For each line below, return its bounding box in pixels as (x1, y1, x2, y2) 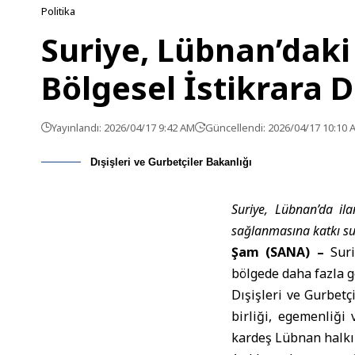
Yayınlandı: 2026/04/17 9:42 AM (52, 120, 195, 135)
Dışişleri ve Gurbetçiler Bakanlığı (90, 156, 252, 168)
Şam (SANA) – (231, 243, 324, 261)
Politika (41, 4, 75, 18)
